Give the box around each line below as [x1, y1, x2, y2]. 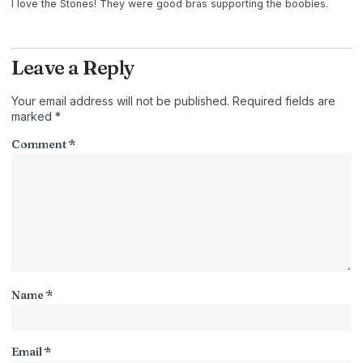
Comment [11, 136, 69, 152]
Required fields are [233, 93, 335, 108]
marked [11, 109, 55, 123]
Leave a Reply [11, 55, 135, 79]
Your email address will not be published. [11, 93, 229, 108]
